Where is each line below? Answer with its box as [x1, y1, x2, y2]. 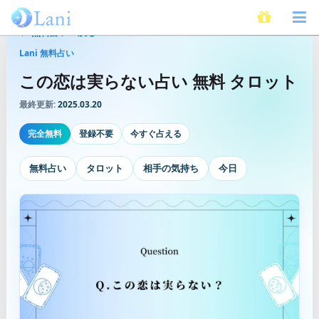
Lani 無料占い [19, 46, 74, 59]
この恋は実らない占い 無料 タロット [19, 70, 298, 93]
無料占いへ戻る [31, 25, 96, 38]
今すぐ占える [130, 127, 182, 140]
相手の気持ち [143, 162, 199, 175]
